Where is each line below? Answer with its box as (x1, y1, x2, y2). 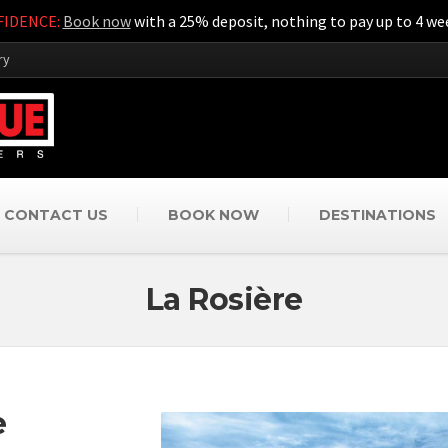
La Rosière (145, 280, 303, 318)
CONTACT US (3, 205, 108, 224)
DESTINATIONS (318, 205, 436, 224)
